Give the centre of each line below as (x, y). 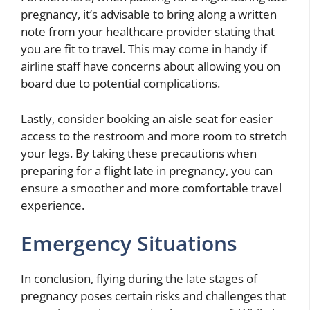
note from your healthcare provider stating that (148, 32)
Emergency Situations (129, 244)
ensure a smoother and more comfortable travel (151, 188)
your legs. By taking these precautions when (139, 153)
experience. (53, 205)
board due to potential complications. (120, 84)
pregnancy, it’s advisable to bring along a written (149, 15)
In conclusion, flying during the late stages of (139, 279)
